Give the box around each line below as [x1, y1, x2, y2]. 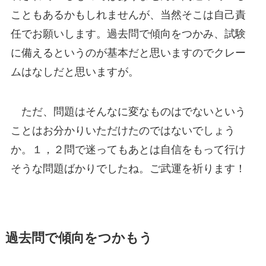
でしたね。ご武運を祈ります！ [96, 163, 246, 175]
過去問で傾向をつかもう [5, 231, 153, 246]
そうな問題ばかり [10, 163, 96, 175]
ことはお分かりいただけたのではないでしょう [10, 125, 235, 137]
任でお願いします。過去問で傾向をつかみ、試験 [10, 27, 246, 40]
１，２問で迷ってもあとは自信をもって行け [31, 144, 246, 156]
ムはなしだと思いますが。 [10, 65, 139, 78]
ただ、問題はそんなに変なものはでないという [10, 106, 246, 118]
